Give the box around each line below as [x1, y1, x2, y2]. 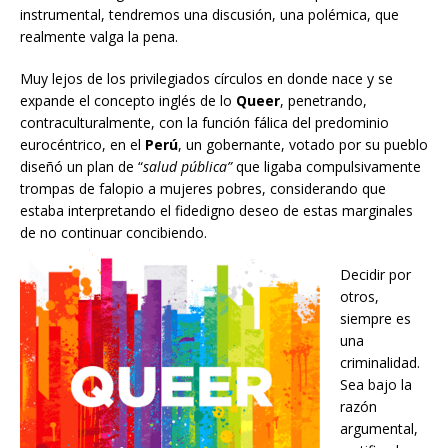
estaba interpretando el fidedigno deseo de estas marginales [20, 200, 413, 220]
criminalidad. [340, 352, 420, 372]
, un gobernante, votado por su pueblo [178, 134, 428, 154]
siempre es [340, 308, 411, 328]
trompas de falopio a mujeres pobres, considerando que [20, 178, 386, 198]
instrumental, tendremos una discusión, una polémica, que [20, 4, 399, 24]
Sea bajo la [340, 374, 412, 394]
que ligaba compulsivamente [232, 156, 421, 176]
